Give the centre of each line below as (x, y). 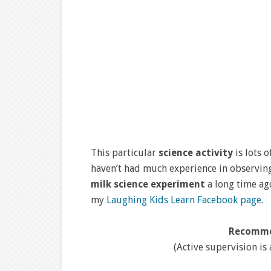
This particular (125, 153)
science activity (196, 153)
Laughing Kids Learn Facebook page (184, 200)
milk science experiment (148, 184)
